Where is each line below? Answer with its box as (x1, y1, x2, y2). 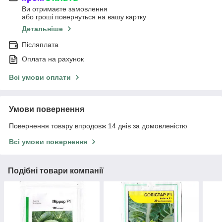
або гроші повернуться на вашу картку (22, 13, 146, 21)
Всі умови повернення (9, 138, 87, 146)
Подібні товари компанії (8, 166, 104, 175)
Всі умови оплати (9, 73, 71, 82)
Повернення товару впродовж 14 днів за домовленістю (9, 122, 187, 130)
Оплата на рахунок (22, 55, 84, 63)
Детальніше (22, 25, 63, 33)
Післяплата (22, 41, 58, 49)
